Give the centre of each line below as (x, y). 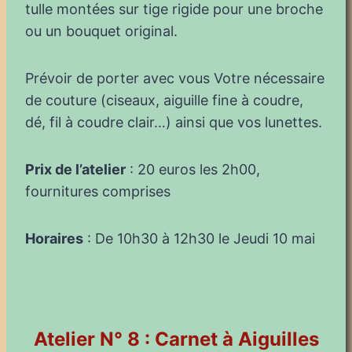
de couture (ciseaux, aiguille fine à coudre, (164, 100)
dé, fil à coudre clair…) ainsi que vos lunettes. (174, 122)
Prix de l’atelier (75, 169)
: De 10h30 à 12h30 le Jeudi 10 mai (199, 238)
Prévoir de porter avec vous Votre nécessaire (175, 78)
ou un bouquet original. (101, 31)
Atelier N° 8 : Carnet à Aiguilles (176, 339)
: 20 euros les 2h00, (193, 169)
